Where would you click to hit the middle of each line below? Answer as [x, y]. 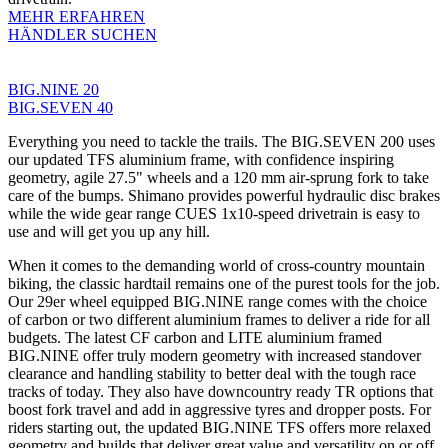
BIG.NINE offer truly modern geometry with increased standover [214, 355]
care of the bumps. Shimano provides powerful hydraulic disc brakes [224, 195]
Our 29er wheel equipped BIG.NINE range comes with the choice [217, 301]
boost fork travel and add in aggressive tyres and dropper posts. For [219, 409]
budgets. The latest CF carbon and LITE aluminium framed [195, 337]
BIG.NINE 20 [53, 89]
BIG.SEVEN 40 [60, 107]
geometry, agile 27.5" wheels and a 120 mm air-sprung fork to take [218, 177]
